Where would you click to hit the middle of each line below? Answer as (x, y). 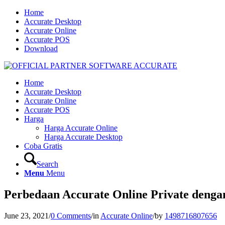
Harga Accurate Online (81, 128)
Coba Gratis (43, 146)
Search (47, 164)
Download (41, 48)
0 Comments (71, 215)
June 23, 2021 (26, 215)
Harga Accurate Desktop (83, 137)
